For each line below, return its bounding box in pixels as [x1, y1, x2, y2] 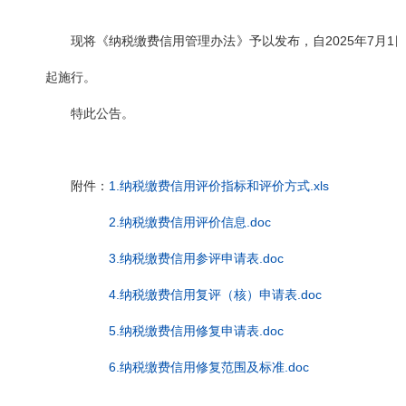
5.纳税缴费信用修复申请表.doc [109, 324, 284, 339]
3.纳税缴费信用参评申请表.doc [109, 251, 284, 266]
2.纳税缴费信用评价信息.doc [109, 215, 271, 230]
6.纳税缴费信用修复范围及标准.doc [109, 360, 309, 375]
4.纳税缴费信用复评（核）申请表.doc [109, 287, 322, 303]
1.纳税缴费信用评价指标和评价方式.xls [109, 179, 329, 194]
